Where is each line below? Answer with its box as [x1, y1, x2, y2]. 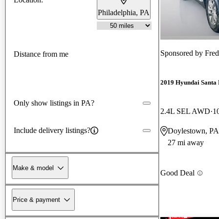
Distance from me [14, 50, 68, 59]
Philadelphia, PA [98, 8, 150, 17]
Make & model [13, 164, 54, 172]
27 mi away [168, 138, 204, 147]
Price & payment [13, 196, 60, 203]
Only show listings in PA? [14, 98, 94, 107]
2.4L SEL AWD [160, 107, 210, 116]
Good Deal [160, 169, 195, 177]
